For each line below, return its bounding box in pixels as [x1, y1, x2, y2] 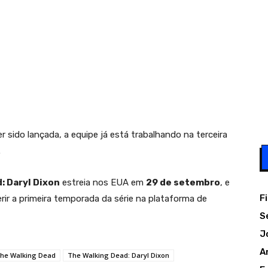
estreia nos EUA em [60, 177, 146, 188]
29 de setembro [146, 177, 220, 188]
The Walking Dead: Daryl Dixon [68, 251, 169, 260]
